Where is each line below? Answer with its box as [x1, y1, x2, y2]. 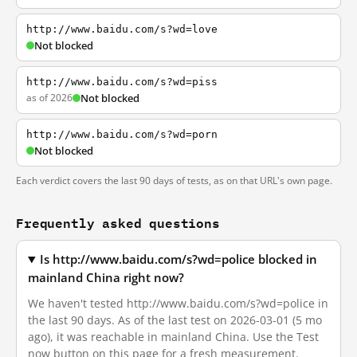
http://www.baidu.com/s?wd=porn [26, 128, 218, 140]
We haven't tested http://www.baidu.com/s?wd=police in [28, 296, 328, 311]
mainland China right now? [28, 270, 184, 285]
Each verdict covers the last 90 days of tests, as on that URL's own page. [16, 174, 332, 187]
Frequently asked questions [16, 212, 220, 233]
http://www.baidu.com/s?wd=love [26, 23, 218, 35]
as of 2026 [26, 91, 73, 104]
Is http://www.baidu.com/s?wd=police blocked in [40, 252, 318, 267]
